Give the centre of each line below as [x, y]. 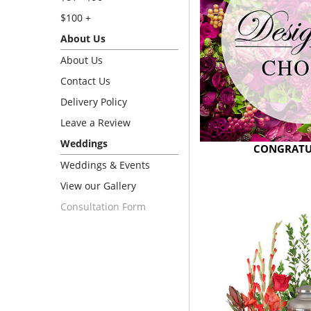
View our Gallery [98, 186]
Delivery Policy [94, 102]
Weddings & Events [105, 165]
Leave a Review [95, 123]
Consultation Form [103, 207]
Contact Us [85, 81]
